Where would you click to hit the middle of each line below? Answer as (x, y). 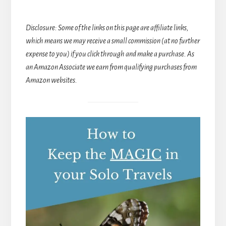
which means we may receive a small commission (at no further (112, 41)
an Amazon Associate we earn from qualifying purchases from (111, 67)
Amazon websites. (51, 80)
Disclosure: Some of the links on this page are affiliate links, (107, 27)
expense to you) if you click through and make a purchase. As (110, 54)
